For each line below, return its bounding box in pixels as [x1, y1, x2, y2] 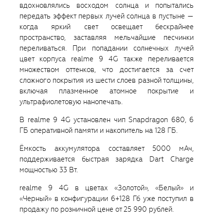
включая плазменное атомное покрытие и [19, 86, 194, 96]
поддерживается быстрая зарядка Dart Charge [19, 154, 194, 164]
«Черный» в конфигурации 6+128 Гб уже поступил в [19, 193, 194, 203]
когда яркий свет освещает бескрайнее [19, 21, 194, 32]
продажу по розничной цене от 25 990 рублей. [19, 204, 174, 214]
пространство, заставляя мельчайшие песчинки [19, 32, 194, 42]
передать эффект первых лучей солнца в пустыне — [19, 11, 194, 21]
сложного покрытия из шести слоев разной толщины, [19, 75, 194, 85]
